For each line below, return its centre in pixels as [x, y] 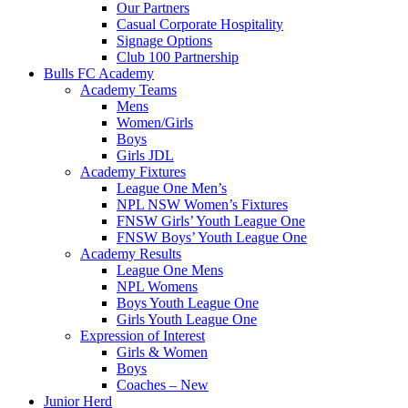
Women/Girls [155, 122]
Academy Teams [128, 90]
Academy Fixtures [133, 172]
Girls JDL [145, 155]
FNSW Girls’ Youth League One [211, 221]
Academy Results [131, 254]
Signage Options [164, 41]
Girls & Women [162, 352]
